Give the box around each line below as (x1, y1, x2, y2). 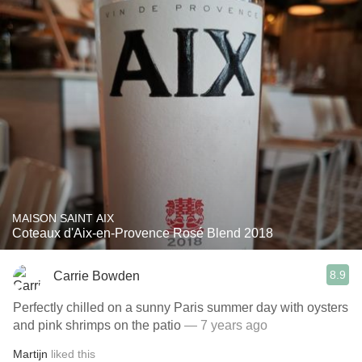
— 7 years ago (181, 318, 267, 332)
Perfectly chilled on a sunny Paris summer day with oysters (13, 301, 348, 314)
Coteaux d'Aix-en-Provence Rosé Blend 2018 (12, 226, 273, 240)
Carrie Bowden (53, 268, 140, 283)
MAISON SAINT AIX (12, 212, 114, 225)
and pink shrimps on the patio (13, 318, 181, 332)
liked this (48, 347, 95, 360)
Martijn (13, 347, 48, 360)
